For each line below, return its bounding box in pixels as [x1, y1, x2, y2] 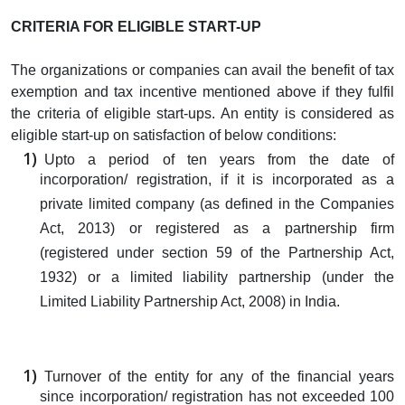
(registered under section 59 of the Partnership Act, [40, 244, 394, 267]
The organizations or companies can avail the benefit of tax [11, 61, 394, 78]
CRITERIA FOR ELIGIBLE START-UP [11, 18, 261, 34]
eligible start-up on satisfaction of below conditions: [11, 127, 336, 143]
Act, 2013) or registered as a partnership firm [40, 220, 394, 242]
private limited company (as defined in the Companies [40, 195, 394, 218]
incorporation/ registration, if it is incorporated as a [40, 171, 394, 193]
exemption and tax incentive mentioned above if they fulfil [11, 83, 394, 99]
